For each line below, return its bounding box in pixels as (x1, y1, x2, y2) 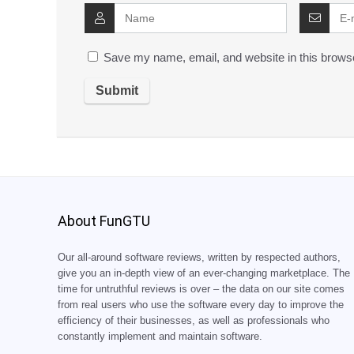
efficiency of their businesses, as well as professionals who (57, 315, 330, 327)
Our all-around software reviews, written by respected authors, (57, 252, 341, 264)
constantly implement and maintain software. (57, 331, 262, 343)
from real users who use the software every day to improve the (57, 299, 344, 311)
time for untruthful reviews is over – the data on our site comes (57, 284, 345, 296)
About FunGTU (57, 213, 150, 230)
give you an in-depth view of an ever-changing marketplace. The (57, 268, 350, 280)
